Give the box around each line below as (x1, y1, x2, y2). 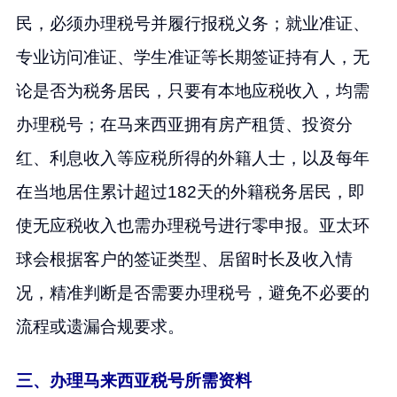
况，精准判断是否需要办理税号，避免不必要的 (15, 283, 370, 302)
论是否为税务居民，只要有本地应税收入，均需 (15, 81, 370, 100)
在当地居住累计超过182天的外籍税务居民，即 (15, 182, 365, 201)
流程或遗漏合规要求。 (15, 316, 184, 336)
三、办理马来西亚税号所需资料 (15, 370, 252, 390)
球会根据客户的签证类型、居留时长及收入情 (15, 249, 353, 269)
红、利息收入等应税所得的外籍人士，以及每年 (15, 148, 370, 167)
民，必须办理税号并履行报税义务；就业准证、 (15, 13, 370, 33)
